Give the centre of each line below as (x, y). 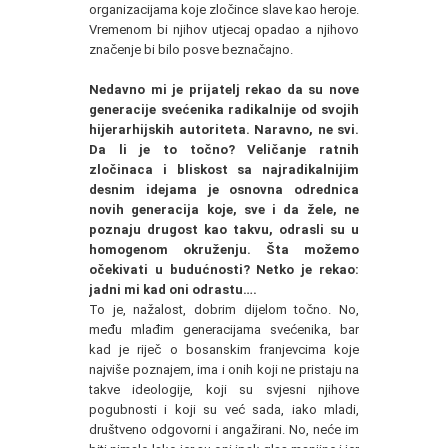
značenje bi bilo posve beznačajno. (191, 49)
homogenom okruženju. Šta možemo (224, 249)
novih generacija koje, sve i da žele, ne (224, 209)
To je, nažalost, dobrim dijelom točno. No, (224, 309)
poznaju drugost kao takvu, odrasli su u (224, 229)
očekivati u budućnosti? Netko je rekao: (224, 269)
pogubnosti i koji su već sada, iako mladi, (224, 409)
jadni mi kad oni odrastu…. (173, 289)
